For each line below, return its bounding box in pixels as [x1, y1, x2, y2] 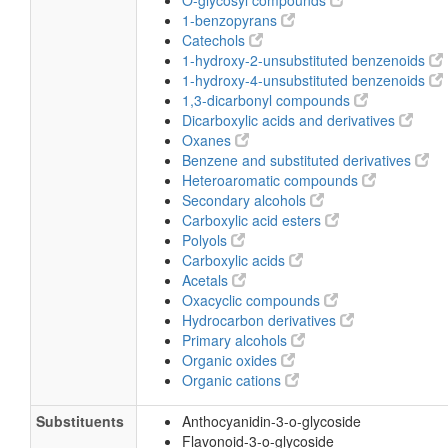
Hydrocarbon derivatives [182, 310, 340, 330]
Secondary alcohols [182, 190, 310, 210]
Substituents [36, 411, 124, 431]
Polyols [182, 230, 231, 250]
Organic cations [182, 370, 285, 390]
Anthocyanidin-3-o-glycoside [182, 411, 361, 431]
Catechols [182, 30, 249, 50]
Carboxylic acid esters [182, 210, 325, 230]
